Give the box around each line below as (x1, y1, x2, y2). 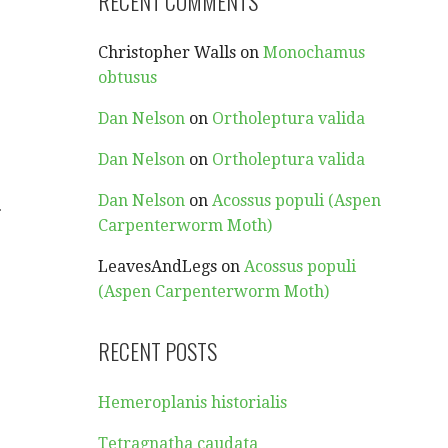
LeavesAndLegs (98, 257, 218, 276)
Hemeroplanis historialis (98, 393, 288, 412)
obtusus (98, 68, 158, 87)
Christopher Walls (98, 43, 237, 62)
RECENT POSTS (98, 335, 218, 367)
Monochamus (263, 43, 366, 62)
